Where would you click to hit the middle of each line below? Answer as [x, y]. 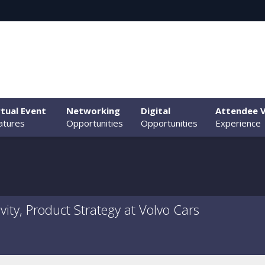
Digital [156, 111]
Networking [93, 111]
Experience [238, 123]
